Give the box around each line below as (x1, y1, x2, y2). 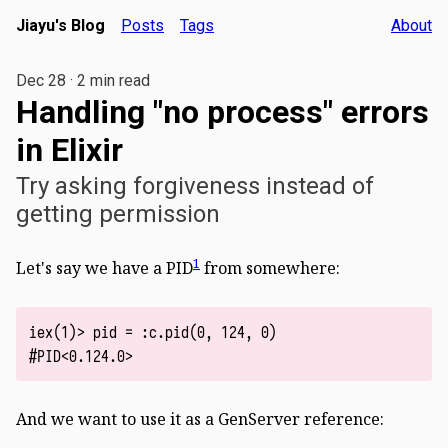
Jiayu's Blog (16, 16, 105, 35)
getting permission (16, 200, 220, 229)
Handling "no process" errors (16, 93, 429, 132)
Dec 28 (16, 71, 66, 90)
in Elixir (16, 131, 123, 170)
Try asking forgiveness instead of (16, 172, 374, 201)
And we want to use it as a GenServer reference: (16, 407, 384, 430)
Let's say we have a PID (16, 257, 193, 280)
